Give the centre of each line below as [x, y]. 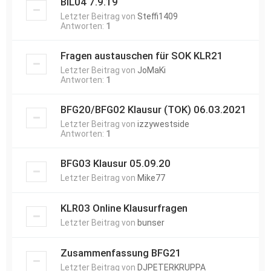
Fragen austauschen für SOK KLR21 [142, 56]
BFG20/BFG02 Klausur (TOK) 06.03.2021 [154, 109]
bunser [151, 223]
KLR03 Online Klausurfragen [124, 208]
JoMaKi [152, 70]
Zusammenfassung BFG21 [121, 253]
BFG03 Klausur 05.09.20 [116, 163]
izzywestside [163, 124]
